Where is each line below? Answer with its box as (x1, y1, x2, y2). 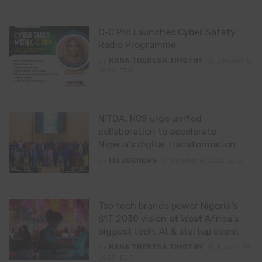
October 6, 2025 (170, 156, 225, 164)
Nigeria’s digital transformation (98, 139, 236, 150)
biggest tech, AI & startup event (98, 225, 239, 237)
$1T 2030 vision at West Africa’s (98, 212, 239, 224)
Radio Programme (98, 39, 176, 50)
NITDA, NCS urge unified (98, 113, 202, 125)
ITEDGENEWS (108, 156, 157, 164)
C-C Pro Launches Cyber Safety (98, 26, 236, 37)
